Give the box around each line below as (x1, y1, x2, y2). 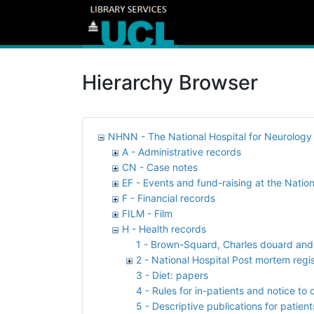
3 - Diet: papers (136, 268, 208, 281)
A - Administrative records (122, 145, 241, 158)
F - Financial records (122, 191, 215, 204)
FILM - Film (122, 207, 172, 219)
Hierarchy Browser (82, 69, 258, 95)
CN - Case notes (122, 161, 198, 173)
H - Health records (122, 222, 206, 235)
